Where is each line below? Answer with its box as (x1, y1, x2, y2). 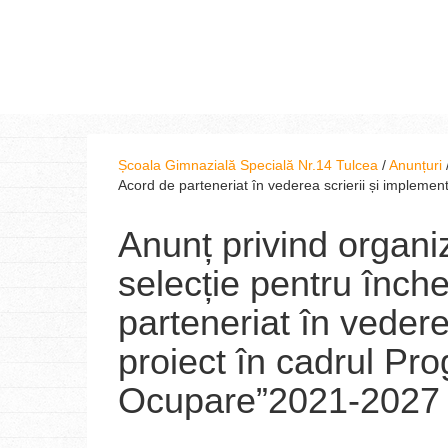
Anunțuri (389, 157, 442, 173)
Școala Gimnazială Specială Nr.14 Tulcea (118, 157, 378, 173)
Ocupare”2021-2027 (118, 380, 440, 421)
